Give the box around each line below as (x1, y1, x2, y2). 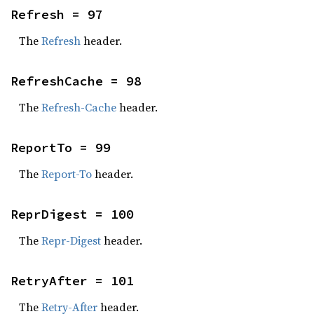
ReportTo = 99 (11, 139, 111, 156)
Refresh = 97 (11, 6, 103, 22)
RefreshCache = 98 (11, 73, 142, 89)
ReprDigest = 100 (11, 206, 134, 222)
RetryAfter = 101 (11, 273, 134, 289)
